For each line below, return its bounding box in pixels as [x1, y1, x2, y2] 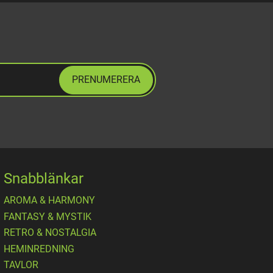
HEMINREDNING [4, 243, 74, 255]
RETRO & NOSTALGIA [4, 227, 96, 239]
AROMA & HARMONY [4, 194, 95, 207]
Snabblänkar [4, 170, 83, 188]
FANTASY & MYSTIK [4, 210, 91, 222]
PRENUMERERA [72, 73, 141, 85]
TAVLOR [4, 259, 38, 271]
